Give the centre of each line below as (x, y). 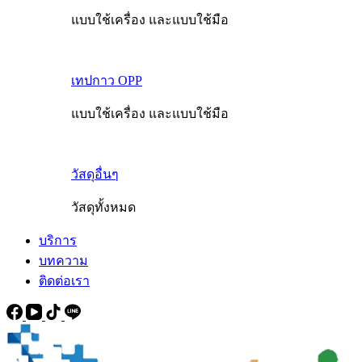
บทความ (63, 261)
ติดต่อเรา (64, 281)
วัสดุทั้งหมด (103, 207)
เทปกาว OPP (107, 80)
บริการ (58, 240)
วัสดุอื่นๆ (95, 174)
